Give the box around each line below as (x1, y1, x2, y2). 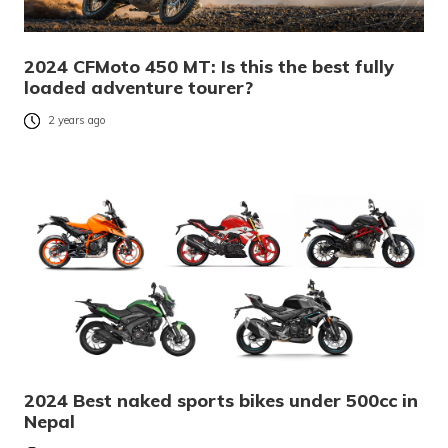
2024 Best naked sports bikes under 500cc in (24, 389, 418, 413)
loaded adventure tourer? (24, 76, 253, 100)
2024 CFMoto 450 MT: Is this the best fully (24, 55, 394, 79)
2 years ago (48, 113, 106, 128)
